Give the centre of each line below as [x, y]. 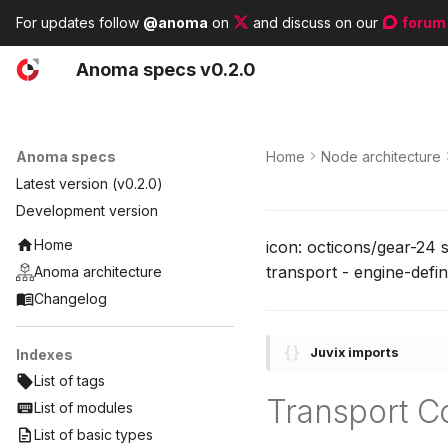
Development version [87, 210]
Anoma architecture [98, 272]
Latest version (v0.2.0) [89, 183]
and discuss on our [317, 22]
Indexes [44, 354]
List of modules [84, 408]
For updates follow [79, 22]
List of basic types [94, 435]
